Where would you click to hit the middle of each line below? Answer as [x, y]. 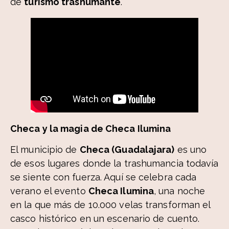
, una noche [180, 191]
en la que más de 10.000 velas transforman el [110, 205]
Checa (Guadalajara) [127, 150]
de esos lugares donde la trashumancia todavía [114, 164]
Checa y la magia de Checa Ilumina [91, 128]
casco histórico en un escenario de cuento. [105, 219]
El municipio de [45, 150]
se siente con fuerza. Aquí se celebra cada [104, 177]
